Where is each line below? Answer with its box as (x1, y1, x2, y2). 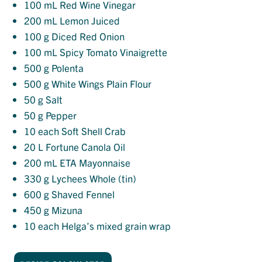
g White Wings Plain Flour (42, 77, 151, 90)
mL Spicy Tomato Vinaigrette (42, 46, 167, 58)
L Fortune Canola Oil (36, 140, 125, 153)
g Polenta (42, 61, 84, 74)
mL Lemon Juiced (42, 14, 120, 27)
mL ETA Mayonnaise (42, 156, 130, 169)
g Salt (36, 93, 63, 106)
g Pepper (36, 109, 77, 122)
